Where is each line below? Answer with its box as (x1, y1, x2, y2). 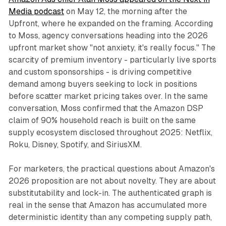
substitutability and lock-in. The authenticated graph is (8, 188, 212, 198)
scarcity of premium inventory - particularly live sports (8, 55, 216, 65)
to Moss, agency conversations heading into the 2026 (8, 31, 208, 41)
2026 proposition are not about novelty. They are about (8, 176, 216, 186)
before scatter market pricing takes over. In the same (8, 91, 208, 101)
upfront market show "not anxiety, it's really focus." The (8, 43, 215, 53)
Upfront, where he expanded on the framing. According (8, 19, 213, 29)
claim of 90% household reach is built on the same (8, 116, 196, 126)
